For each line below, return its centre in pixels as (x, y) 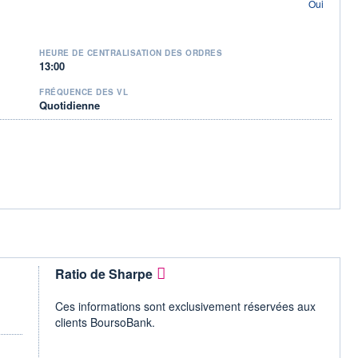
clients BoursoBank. (105, 322)
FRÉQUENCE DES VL (84, 91)
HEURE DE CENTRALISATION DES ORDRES (131, 52)
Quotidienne (70, 105)
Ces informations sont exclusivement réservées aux (185, 306)
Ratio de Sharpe (104, 273)
